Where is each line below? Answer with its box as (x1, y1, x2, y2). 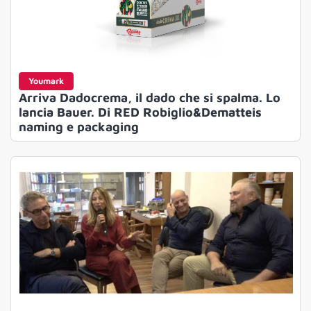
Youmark (28, 75, 64, 86)
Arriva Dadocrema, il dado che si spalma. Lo (18, 90, 280, 105)
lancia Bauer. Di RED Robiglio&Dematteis (18, 104, 262, 119)
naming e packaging (18, 119, 139, 134)
